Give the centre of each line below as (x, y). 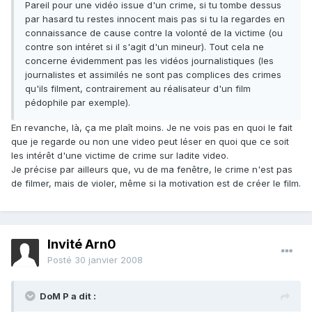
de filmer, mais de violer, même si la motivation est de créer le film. (156, 184)
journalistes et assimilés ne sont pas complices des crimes (153, 75)
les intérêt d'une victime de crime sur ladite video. (120, 156)
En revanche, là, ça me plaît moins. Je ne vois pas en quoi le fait (152, 128)
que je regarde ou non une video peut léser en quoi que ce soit (150, 142)
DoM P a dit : (68, 296)
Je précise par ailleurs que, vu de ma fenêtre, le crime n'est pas (152, 170)
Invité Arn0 (82, 244)
